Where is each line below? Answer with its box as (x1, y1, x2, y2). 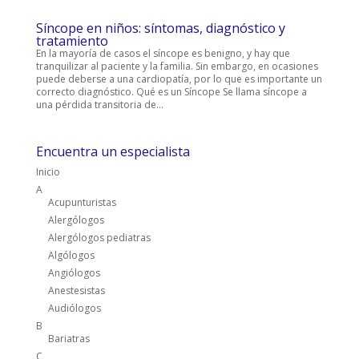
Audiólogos (47, 301, 101, 315)
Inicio (35, 164, 60, 179)
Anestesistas (47, 283, 105, 297)
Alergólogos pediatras (47, 230, 151, 244)
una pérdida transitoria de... (35, 97, 163, 111)
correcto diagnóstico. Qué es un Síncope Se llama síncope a (35, 84, 307, 99)
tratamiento (35, 31, 108, 50)
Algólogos (47, 248, 95, 262)
